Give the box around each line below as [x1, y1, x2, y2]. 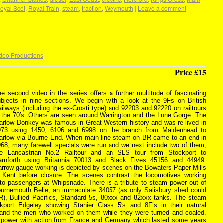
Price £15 [175, 66, 206, 78]
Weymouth [105, 4, 133, 12]
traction [82, 4, 102, 12]
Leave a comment [138, 4, 186, 12]
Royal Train [28, 4, 59, 12]
